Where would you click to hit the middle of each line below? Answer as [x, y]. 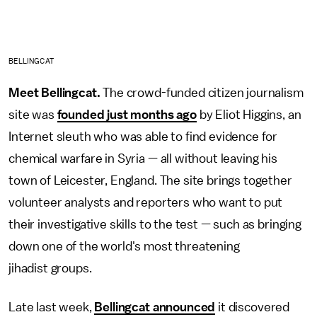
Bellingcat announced [155, 307]
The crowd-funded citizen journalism [202, 92]
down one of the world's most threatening [124, 246]
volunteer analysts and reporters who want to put [146, 202]
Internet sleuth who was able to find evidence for [143, 136]
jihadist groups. [50, 268]
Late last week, [52, 307]
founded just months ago [127, 114]
